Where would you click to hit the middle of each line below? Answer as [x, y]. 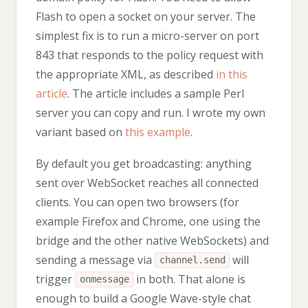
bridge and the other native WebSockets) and [152, 240]
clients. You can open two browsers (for [137, 202]
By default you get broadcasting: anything [144, 163]
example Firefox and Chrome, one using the [148, 221]
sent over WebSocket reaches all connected [147, 183]
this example [158, 132]
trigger [55, 279]
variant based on [80, 132]
